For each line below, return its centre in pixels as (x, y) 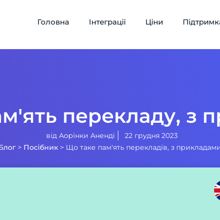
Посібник (41, 147)
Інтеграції (108, 22)
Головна (54, 22)
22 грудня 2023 (151, 136)
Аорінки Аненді (87, 136)
